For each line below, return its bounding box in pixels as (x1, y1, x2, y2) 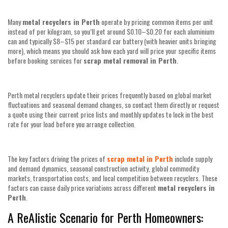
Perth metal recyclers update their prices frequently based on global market (8, 89, 212, 100)
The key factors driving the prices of (8, 153, 107, 164)
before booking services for (8, 54, 83, 66)
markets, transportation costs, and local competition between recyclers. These (8, 172, 217, 183)
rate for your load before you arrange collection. (8, 118, 135, 129)
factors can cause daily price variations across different (8, 182, 158, 193)
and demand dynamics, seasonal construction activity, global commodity (8, 162, 199, 174)
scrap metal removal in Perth (83, 54, 177, 66)
